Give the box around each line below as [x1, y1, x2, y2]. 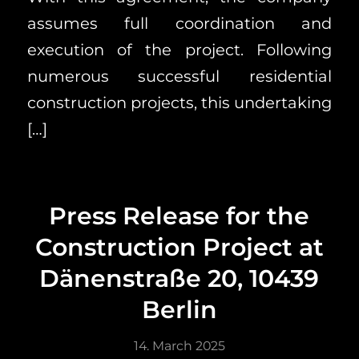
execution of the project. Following [26, 40, 333, 60]
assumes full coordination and [26, 14, 333, 34]
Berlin [141, 294, 217, 325]
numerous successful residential [26, 67, 333, 87]
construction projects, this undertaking [26, 93, 333, 113]
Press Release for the [49, 200, 310, 231]
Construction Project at [34, 232, 324, 262]
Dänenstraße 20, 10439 [39, 263, 320, 293]
